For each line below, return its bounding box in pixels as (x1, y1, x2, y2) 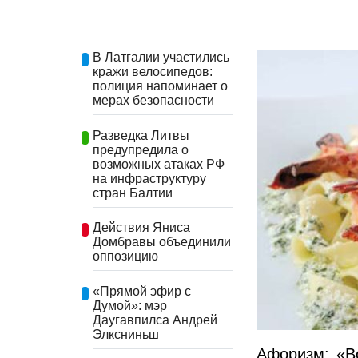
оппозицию (93, 249, 158, 264)
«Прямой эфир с (93, 284, 191, 298)
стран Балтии (93, 185, 173, 200)
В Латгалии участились (93, 50, 229, 64)
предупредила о (93, 142, 189, 157)
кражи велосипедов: (93, 65, 213, 78)
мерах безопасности (93, 93, 214, 107)
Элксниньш (93, 327, 159, 341)
